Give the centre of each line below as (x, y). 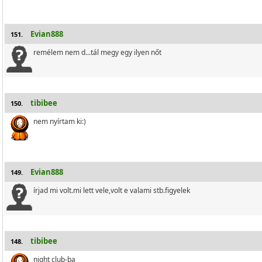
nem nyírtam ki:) (60, 121)
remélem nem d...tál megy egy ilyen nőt (97, 52)
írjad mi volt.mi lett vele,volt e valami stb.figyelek (112, 190)
